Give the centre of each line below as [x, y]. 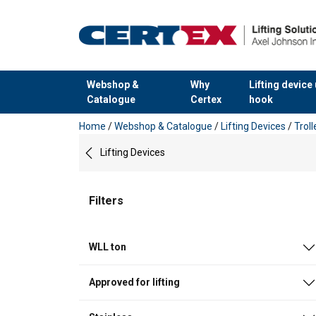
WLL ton [108, 247]
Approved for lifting [134, 282]
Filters [106, 201]
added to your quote [128, 114]
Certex [206, 99]
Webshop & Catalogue [164, 127]
